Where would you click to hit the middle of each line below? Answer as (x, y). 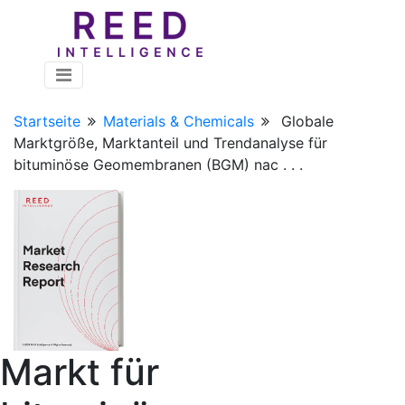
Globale (307, 121)
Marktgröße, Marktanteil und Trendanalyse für (170, 143)
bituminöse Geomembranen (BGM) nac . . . (158, 165)
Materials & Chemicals (179, 121)
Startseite (47, 121)
